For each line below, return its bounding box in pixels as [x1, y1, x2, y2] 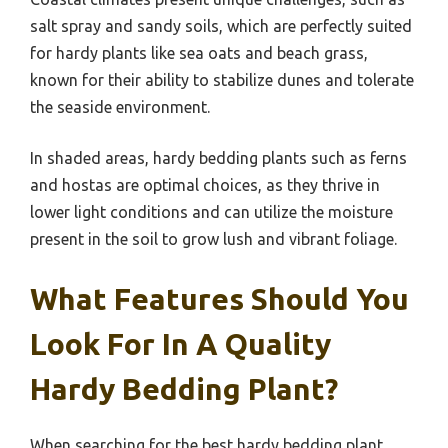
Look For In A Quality [30, 326, 331, 361]
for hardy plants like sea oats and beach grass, [30, 43, 368, 62]
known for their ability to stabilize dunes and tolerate [30, 70, 414, 89]
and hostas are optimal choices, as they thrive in [30, 175, 380, 194]
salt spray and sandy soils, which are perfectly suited [30, 16, 412, 35]
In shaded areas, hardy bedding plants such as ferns [30, 148, 407, 167]
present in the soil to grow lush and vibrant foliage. [30, 229, 397, 248]
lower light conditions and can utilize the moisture [30, 202, 393, 221]
